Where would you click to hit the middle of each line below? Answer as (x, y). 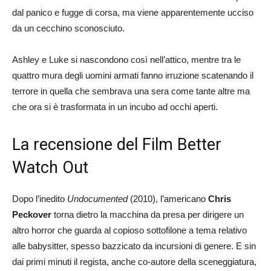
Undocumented (97, 198)
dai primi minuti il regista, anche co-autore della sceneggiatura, (134, 261)
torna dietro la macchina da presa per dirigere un (148, 214)
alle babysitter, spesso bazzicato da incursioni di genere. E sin (134, 246)
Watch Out (50, 167)
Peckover (32, 214)
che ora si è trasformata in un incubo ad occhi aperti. (115, 106)
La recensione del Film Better (117, 144)
